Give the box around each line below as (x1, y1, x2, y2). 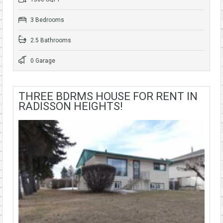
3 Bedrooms (29, 16, 64, 23)
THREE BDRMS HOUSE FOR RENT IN (18, 90, 198, 103)
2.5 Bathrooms (29, 36, 71, 44)
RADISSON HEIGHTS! (18, 100, 123, 112)
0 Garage (29, 57, 55, 64)
